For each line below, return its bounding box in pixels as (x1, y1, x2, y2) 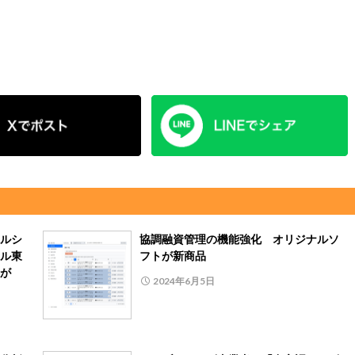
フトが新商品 (139, 248, 206, 262)
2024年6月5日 (153, 274, 215, 287)
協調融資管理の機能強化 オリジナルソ (139, 231, 339, 246)
